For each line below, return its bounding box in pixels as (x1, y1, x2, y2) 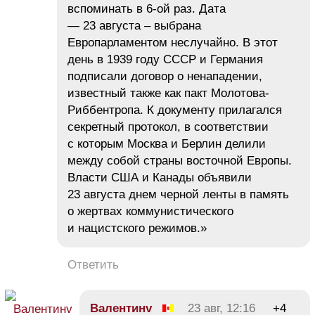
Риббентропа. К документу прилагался (67, 103, 282, 117)
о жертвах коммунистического (67, 205, 233, 218)
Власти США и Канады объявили (67, 171, 252, 184)
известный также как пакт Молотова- (67, 86, 269, 100)
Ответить (67, 258, 119, 271)
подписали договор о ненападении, (67, 70, 262, 83)
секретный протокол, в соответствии (67, 120, 269, 134)
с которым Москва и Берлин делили (67, 137, 266, 150)
